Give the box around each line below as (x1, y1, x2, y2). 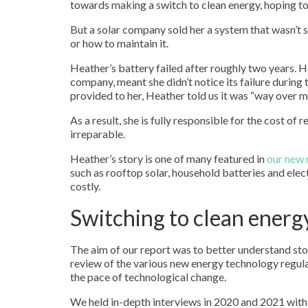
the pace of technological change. (70, 270, 226, 284)
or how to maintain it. (70, 36, 168, 49)
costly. (70, 179, 100, 192)
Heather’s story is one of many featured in (70, 151, 267, 165)
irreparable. (70, 126, 125, 140)
